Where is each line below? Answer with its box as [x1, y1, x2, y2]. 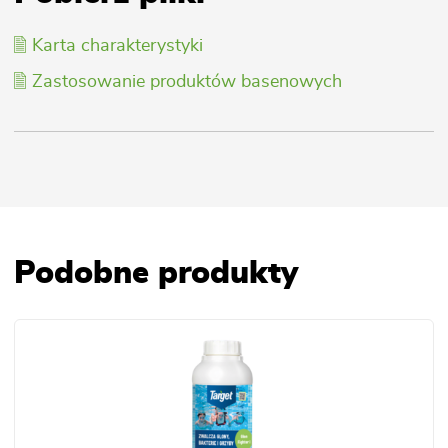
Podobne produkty [14, 257, 298, 290]
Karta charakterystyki [32, 37, 203, 56]
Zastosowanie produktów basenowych [32, 73, 342, 92]
